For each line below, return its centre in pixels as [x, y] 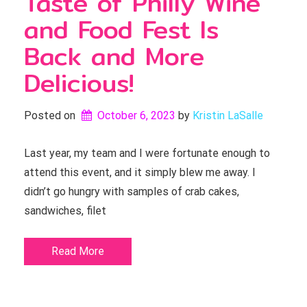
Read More [78, 251]
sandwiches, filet [65, 211]
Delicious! [79, 83]
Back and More [114, 56]
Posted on [51, 115]
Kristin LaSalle [228, 115]
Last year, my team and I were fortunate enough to [147, 153]
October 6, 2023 [136, 115]
